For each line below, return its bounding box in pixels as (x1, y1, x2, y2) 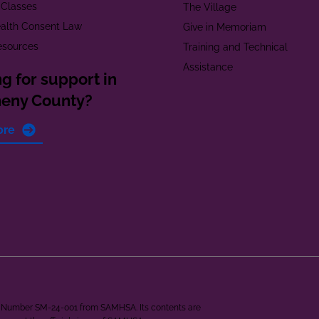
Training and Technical (182, 41, 288, 53)
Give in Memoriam (182, 21, 266, 33)
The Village (182, 1, 236, 13)
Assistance (182, 61, 233, 73)
